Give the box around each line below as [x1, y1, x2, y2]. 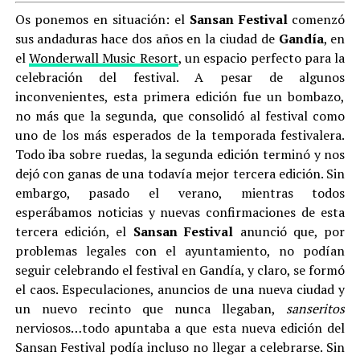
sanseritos [286, 300, 346, 317]
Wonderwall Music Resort [29, 49, 178, 67]
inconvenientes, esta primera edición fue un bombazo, [14, 88, 346, 105]
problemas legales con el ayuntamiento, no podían [14, 242, 346, 260]
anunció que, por [233, 223, 346, 240]
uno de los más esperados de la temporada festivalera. [14, 126, 346, 144]
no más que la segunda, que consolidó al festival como [14, 107, 346, 125]
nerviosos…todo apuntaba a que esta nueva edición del [14, 319, 346, 337]
